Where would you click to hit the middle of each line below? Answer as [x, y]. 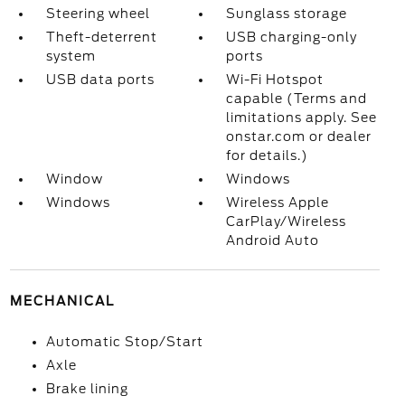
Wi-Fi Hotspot [275, 80]
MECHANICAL [62, 301]
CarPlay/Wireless [287, 221]
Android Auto [273, 240]
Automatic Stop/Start [124, 342]
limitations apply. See [302, 118]
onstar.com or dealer [299, 137]
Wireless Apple [278, 202]
